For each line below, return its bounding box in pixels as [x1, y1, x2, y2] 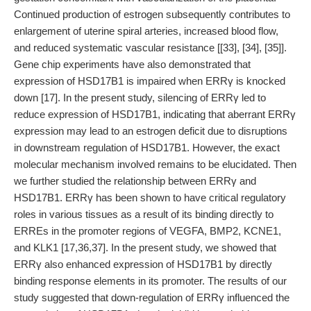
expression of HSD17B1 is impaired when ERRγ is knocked [14, 75, 285, 87]
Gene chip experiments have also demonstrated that [14, 58, 251, 70]
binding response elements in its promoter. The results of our [14, 275, 287, 287]
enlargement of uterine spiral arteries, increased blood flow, [14, 25, 278, 37]
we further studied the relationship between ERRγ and [14, 175, 256, 187]
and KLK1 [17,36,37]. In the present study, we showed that [14, 242, 276, 253]
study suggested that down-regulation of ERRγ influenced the [14, 292, 289, 303]
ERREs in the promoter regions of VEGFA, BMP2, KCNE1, [14, 225, 281, 237]
